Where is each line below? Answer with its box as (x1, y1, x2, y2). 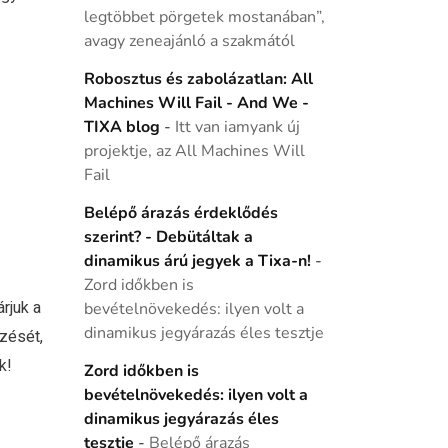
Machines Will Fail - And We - (83, 92, 309, 114)
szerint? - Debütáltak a (83, 226, 253, 248)
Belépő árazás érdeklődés (83, 202, 278, 224)
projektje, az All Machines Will (83, 140, 305, 162)
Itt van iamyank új (174, 116, 300, 138)
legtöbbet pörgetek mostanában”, (83, 6, 325, 28)
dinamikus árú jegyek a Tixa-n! (83, 250, 311, 272)
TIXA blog (83, 116, 160, 138)
